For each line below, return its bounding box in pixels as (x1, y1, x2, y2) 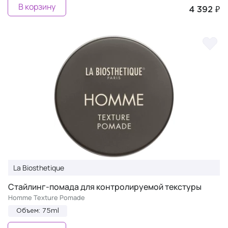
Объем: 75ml (16, 208, 59, 214)
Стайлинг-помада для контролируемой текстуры (8, 181, 202, 192)
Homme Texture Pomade (8, 193, 85, 202)
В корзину (18, 1, 55, 12)
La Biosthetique (13, 163, 64, 173)
